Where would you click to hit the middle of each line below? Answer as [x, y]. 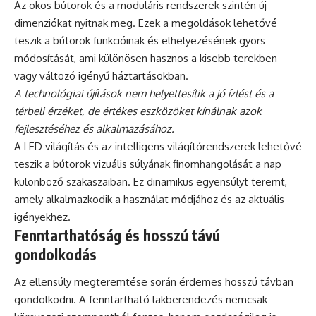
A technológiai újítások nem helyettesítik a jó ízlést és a [144, 93]
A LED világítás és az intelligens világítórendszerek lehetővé [158, 146]
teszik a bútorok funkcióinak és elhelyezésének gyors [140, 40]
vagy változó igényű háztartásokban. [101, 75]
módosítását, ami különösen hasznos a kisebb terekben [146, 58]
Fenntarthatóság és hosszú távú [117, 235]
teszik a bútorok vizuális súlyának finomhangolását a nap [148, 164]
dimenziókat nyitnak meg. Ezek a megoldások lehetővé [146, 23]
